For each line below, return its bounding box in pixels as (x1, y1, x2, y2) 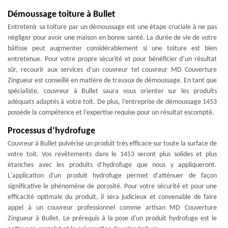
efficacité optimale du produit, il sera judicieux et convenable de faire (8, 193, 217, 201)
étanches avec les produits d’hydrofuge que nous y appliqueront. (8, 161, 217, 169)
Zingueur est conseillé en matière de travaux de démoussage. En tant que (8, 77, 217, 84)
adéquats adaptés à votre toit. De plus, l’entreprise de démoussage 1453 (8, 98, 217, 106)
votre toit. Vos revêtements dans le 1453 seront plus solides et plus (8, 151, 217, 158)
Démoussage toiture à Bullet (8, 10, 115, 19)
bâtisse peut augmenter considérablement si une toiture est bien (8, 45, 217, 52)
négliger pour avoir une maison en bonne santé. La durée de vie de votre (8, 34, 217, 42)
